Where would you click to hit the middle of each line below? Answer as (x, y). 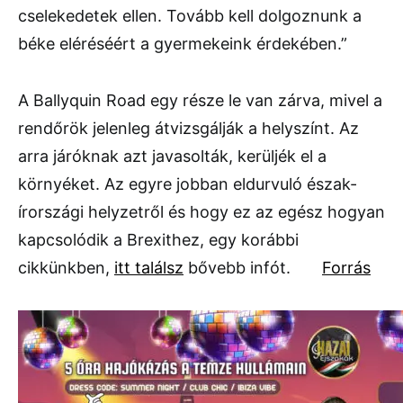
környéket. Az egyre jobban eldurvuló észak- (188, 184)
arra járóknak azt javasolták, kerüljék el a (172, 156)
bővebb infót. (253, 267)
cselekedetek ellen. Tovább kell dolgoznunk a (190, 15)
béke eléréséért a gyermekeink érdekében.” (183, 43)
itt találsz (149, 267)
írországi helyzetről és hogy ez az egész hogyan (201, 211)
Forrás (346, 267)
